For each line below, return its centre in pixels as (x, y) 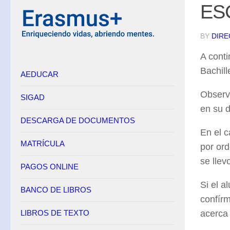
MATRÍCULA (43, 143)
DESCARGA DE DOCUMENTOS (78, 120)
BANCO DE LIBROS (56, 190)
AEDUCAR (40, 74)
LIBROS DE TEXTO (55, 213)
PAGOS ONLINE (50, 167)
